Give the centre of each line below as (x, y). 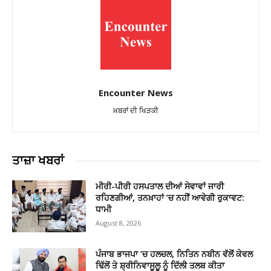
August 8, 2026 (119, 223)
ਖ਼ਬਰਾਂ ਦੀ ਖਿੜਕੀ (135, 111)
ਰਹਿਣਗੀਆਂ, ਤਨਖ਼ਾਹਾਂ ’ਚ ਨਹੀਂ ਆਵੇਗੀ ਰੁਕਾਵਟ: (170, 198)
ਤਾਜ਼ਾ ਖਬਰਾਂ (38, 161)
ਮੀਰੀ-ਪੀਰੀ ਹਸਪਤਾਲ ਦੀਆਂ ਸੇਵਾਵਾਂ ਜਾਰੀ (160, 186)
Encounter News (135, 93)
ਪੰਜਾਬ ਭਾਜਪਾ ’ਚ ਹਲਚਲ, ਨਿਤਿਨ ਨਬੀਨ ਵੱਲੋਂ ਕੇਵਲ (175, 253)
